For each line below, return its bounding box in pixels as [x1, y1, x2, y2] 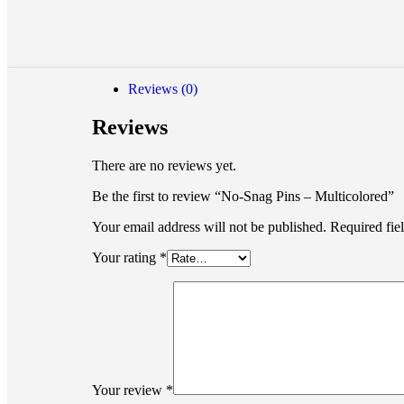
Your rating [92, 249, 160, 265]
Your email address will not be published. [92, 218, 326, 234]
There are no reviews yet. [92, 157, 236, 173]
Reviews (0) [128, 80, 197, 96]
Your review [92, 381, 166, 398]
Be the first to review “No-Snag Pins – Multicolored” [92, 188, 394, 204]
